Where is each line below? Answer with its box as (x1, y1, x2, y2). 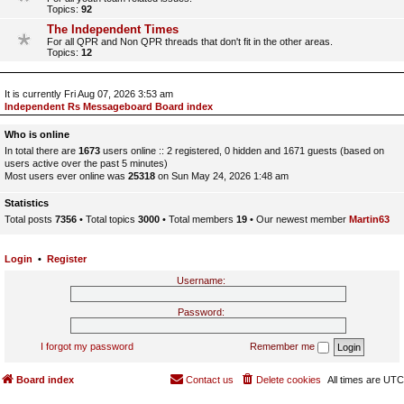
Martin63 (349, 213, 390, 225)
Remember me (249, 340, 317, 352)
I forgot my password (40, 340, 133, 352)
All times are (327, 373, 383, 385)
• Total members (160, 213, 236, 225)
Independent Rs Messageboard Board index (5, 101, 213, 112)
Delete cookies (256, 373, 321, 385)
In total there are (5, 145, 78, 156)
